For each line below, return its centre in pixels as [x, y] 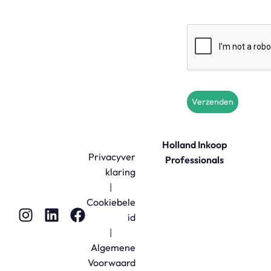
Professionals [194, 159]
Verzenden [212, 101]
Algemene [113, 247]
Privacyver [112, 156]
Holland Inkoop [194, 144]
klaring [120, 171]
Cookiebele [111, 202]
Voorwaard [112, 262]
